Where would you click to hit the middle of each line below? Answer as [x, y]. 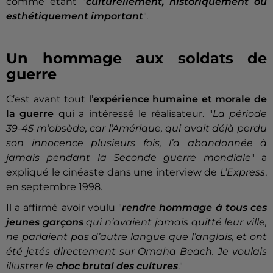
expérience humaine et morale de [180, 99]
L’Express [243, 172]
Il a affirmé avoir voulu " [64, 208]
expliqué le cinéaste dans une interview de [113, 172]
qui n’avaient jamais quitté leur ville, [177, 222]
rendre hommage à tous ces [195, 208]
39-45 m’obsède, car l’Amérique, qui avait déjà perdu [136, 129]
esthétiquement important [75, 16]
